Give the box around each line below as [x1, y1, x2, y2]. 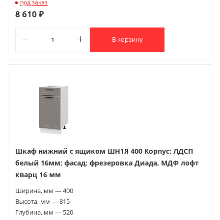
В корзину [111, 35, 143, 44]
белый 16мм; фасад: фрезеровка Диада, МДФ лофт [15, 158, 199, 167]
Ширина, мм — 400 [15, 186, 73, 195]
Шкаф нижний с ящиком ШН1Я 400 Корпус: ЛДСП [15, 146, 193, 156]
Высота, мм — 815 [15, 196, 70, 206]
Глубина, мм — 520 [15, 207, 73, 217]
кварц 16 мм [15, 169, 61, 179]
